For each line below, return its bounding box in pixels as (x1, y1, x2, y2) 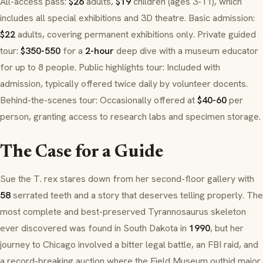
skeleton (208, 205, 246, 218)
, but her (210, 222, 244, 235)
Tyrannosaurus (148, 205, 208, 218)
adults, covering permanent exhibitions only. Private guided (15, 28, 256, 41)
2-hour (85, 45, 114, 58)
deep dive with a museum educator (114, 45, 258, 58)
